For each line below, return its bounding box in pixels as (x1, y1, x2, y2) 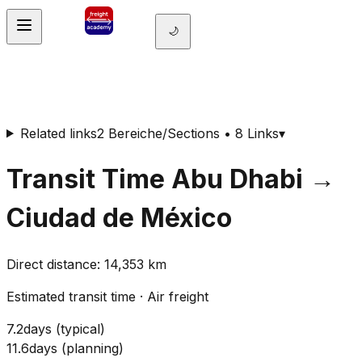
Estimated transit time (6, 288, 136, 305)
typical (61, 321, 100, 338)
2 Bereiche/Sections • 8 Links (96, 124, 279, 141)
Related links (19, 124, 97, 141)
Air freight (147, 288, 208, 305)
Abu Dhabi (171, 162, 303, 195)
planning (66, 340, 119, 357)
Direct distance (6, 256, 97, 273)
